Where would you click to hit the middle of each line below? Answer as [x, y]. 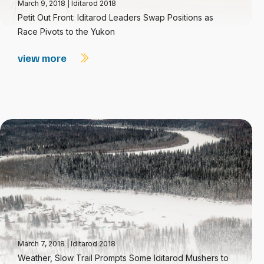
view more [43, 58]
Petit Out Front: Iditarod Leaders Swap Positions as [115, 17]
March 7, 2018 [42, 244]
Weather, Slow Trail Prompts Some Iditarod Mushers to [123, 258]
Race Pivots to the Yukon [66, 32]
